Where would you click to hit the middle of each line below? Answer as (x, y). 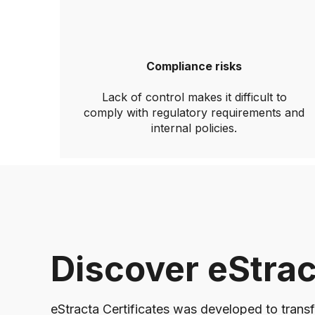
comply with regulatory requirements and (194, 112)
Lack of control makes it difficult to (194, 97)
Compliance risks (194, 66)
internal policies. (194, 128)
